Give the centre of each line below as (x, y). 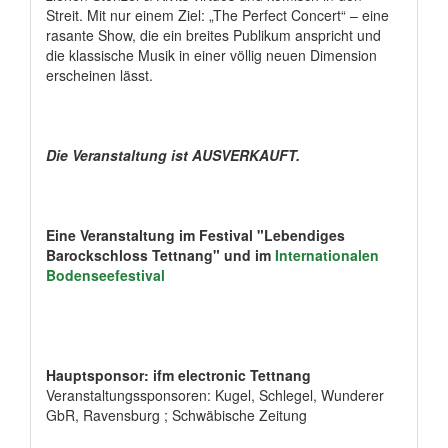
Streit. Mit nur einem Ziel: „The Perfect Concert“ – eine (217, 15)
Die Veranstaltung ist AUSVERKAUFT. (173, 155)
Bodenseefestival (105, 275)
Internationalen (327, 255)
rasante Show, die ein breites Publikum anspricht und (213, 35)
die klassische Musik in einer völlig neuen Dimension (211, 55)
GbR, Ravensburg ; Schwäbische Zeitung (176, 415)
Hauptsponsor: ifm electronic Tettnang (178, 375)
